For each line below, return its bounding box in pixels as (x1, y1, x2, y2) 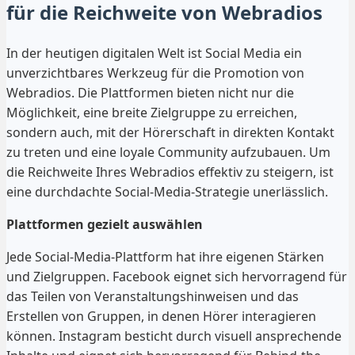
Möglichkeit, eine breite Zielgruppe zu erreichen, (6, 103, 297, 121)
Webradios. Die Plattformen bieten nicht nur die (6, 83, 294, 101)
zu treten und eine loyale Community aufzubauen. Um (6, 143, 330, 161)
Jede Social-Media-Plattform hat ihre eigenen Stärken (6, 247, 324, 265)
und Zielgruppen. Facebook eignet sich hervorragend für (6, 267, 347, 285)
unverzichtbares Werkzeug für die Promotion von (6, 63, 304, 82)
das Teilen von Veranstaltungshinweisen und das (6, 287, 299, 305)
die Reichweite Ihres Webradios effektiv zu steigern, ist (6, 162, 334, 181)
